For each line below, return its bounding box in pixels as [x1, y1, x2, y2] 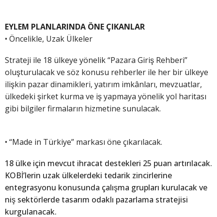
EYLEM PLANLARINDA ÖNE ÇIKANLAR [5, 21, 145, 32]
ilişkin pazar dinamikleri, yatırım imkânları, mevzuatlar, [5, 78, 202, 90]
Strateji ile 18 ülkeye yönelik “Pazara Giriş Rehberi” [5, 54, 187, 65]
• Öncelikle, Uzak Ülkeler [5, 33, 93, 44]
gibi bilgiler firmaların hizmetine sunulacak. [5, 103, 161, 114]
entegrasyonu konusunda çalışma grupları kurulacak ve [5, 182, 207, 193]
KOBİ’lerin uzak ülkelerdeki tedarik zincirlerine [5, 170, 172, 181]
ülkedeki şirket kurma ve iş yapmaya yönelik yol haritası [5, 91, 206, 102]
